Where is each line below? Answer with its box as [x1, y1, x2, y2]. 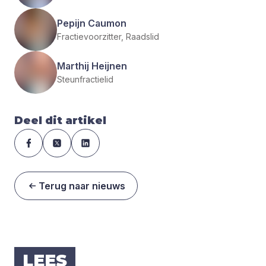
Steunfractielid [57, 74, 113, 85]
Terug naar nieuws [39, 179, 125, 192]
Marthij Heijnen [57, 60, 127, 72]
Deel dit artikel [14, 113, 106, 127]
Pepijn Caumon [57, 17, 126, 30]
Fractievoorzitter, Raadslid [57, 31, 159, 42]
